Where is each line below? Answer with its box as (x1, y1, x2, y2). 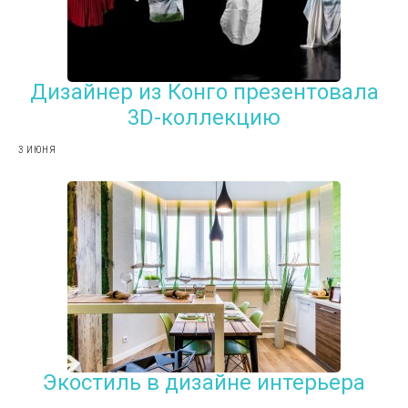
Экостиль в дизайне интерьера (43, 369, 365, 395)
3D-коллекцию (127, 104, 280, 130)
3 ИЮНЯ (18, 143, 56, 156)
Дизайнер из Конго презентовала (29, 78, 379, 105)
